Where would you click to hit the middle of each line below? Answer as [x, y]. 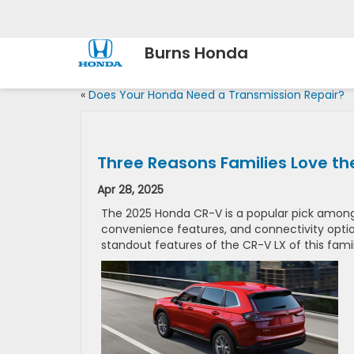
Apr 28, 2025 [130, 190]
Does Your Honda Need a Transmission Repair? [217, 95]
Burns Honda [196, 53]
